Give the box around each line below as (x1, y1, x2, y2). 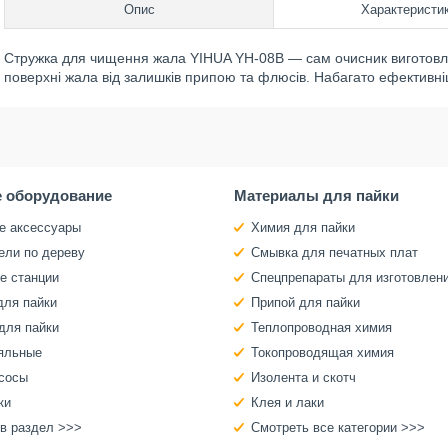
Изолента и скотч (250, 370, 356, 385)
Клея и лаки (250, 395, 324, 410)
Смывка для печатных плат (250, 245, 418, 260)
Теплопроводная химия (250, 320, 392, 335)
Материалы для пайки (233, 187, 399, 204)
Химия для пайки (250, 220, 355, 235)
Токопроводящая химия (250, 345, 394, 360)
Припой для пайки (250, 295, 360, 310)
